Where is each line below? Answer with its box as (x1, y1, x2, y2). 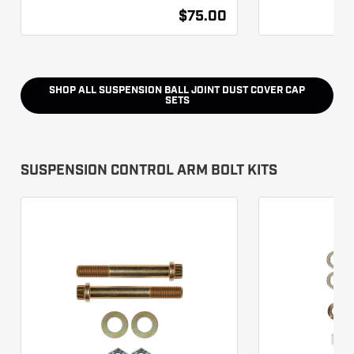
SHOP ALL (49, 85, 99, 96)
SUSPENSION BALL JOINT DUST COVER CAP (99, 85, 305, 96)
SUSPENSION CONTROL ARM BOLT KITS (21, 163, 277, 179)
